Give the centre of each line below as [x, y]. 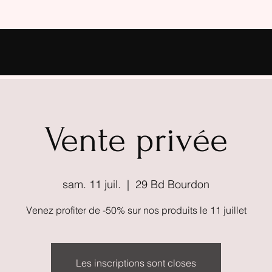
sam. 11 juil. [92, 184]
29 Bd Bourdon [172, 184]
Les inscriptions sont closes [136, 263]
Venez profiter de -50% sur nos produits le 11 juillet [136, 210]
